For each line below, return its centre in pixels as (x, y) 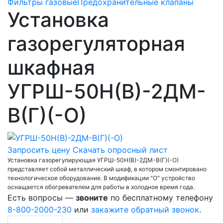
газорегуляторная (96, 43)
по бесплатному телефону (161, 198)
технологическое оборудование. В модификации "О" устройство (101, 178)
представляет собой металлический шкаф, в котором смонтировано (107, 169)
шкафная (51, 67)
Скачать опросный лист (120, 150)
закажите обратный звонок (145, 210)
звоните (92, 198)
